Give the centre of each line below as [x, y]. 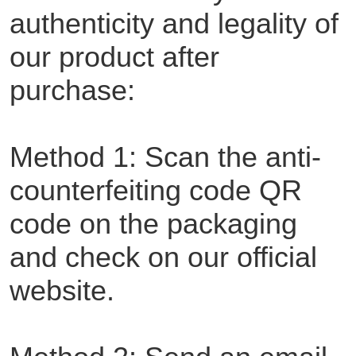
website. [62, 290]
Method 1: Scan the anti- [165, 157]
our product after [114, 56]
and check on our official [163, 257]
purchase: [72, 90]
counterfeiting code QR [155, 190]
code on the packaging [153, 223]
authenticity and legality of [174, 23]
